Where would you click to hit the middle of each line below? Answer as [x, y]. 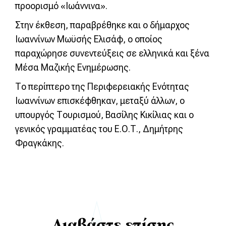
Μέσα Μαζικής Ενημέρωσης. [73, 67]
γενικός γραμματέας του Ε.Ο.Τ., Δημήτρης [99, 129]
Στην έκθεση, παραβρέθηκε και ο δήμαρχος [102, 25]
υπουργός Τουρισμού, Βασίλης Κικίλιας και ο [104, 115]
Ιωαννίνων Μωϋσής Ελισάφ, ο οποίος [89, 39]
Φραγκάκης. [40, 143]
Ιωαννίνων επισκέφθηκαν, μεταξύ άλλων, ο [100, 101]
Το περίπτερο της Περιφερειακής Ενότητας [102, 87]
